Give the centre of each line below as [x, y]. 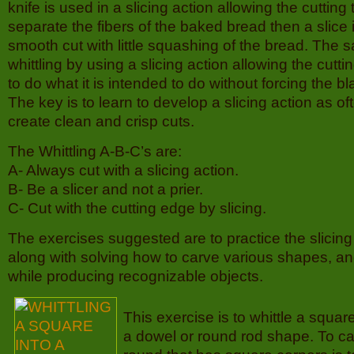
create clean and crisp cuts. [101, 121]
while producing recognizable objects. [136, 276]
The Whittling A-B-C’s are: [95, 151]
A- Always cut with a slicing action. [123, 170]
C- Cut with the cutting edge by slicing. [137, 208]
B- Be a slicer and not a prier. [105, 189]
